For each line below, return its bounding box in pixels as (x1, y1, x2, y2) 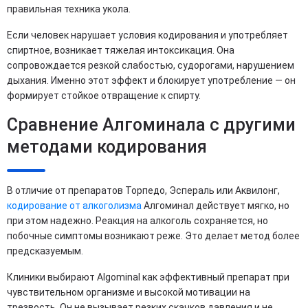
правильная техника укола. (7, 3, 131, 15)
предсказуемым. (7, 245, 83, 257)
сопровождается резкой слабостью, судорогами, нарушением (7, 60, 294, 71)
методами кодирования (7, 137, 207, 157)
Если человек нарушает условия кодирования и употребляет (7, 30, 288, 41)
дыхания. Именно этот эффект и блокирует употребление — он (7, 75, 296, 87)
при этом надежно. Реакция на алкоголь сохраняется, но (7, 215, 268, 227)
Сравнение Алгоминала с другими (7, 115, 296, 135)
